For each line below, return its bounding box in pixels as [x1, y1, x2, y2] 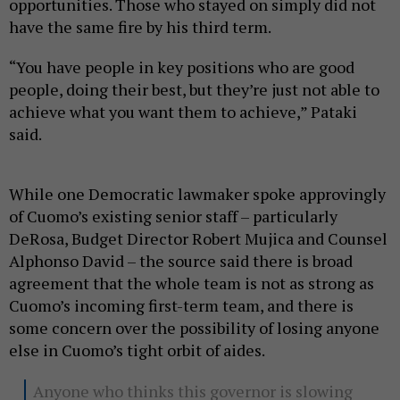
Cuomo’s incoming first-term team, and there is [9, 295, 354, 317]
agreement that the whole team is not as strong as [9, 272, 374, 295]
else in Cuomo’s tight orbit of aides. [9, 339, 265, 362]
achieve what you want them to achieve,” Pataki [9, 101, 357, 123]
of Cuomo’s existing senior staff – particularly [9, 205, 337, 228]
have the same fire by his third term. [9, 16, 271, 38]
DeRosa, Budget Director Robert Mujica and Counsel [9, 228, 387, 250]
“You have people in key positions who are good [9, 56, 354, 79]
